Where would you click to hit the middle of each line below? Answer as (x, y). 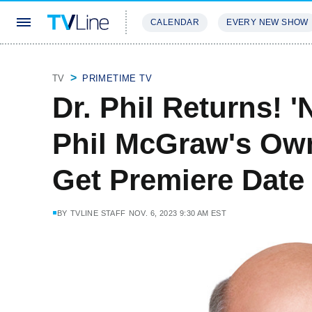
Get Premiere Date (178, 180)
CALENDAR (175, 22)
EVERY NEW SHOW (267, 22)
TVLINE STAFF (98, 213)
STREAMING (171, 64)
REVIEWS (239, 64)
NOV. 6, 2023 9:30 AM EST (178, 213)
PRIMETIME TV (117, 78)
